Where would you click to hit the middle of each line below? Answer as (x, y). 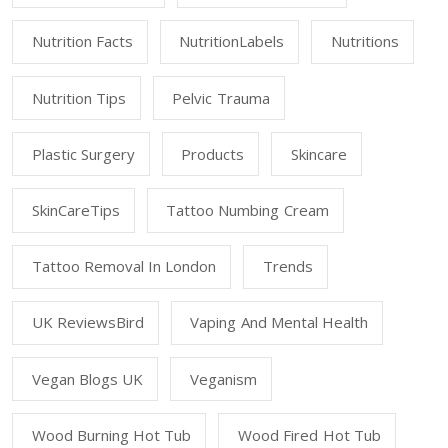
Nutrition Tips (78, 97)
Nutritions (364, 41)
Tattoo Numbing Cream (247, 210)
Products (213, 153)
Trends (287, 266)
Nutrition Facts (82, 41)
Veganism (223, 378)
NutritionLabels (232, 41)
